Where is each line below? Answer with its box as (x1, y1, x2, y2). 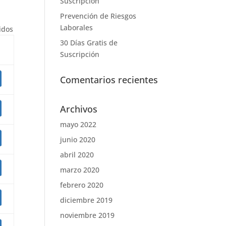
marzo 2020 (60, 165, 100, 175)
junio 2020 (60, 135, 96, 144)
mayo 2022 (60, 120, 97, 129)
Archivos (60, 103, 98, 115)
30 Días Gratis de (60, 38, 118, 47)
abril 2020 (60, 150, 94, 159)
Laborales (60, 23, 93, 32)
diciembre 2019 (60, 195, 113, 205)
